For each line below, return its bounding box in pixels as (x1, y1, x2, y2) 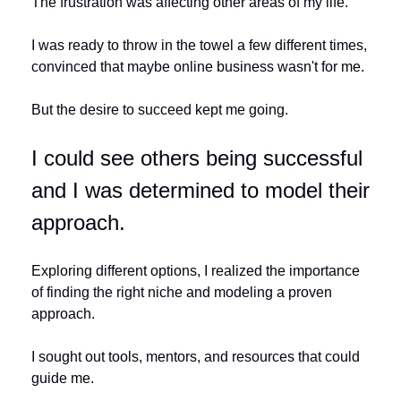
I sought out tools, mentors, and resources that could (31, 349, 360, 365)
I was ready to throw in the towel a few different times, (31, 38, 367, 54)
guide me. (31, 371, 98, 387)
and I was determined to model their (31, 178, 370, 203)
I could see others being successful (31, 146, 363, 171)
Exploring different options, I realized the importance (31, 263, 360, 279)
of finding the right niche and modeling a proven (31, 285, 332, 301)
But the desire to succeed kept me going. (31, 102, 292, 118)
